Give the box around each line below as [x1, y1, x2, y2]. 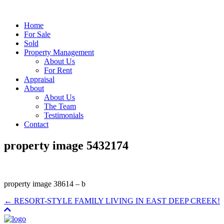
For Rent [44, 66, 72, 74]
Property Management [24, 48, 94, 56]
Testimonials [44, 111, 83, 119]
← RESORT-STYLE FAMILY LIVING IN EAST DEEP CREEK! [4, 196, 220, 205]
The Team [44, 102, 76, 110]
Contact [24, 120, 48, 128]
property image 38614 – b [4, 179, 85, 188]
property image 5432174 [4, 138, 128, 152]
